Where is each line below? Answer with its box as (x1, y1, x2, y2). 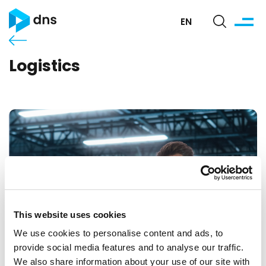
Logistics (9, 53, 80, 81)
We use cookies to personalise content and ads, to (14, 228, 223, 238)
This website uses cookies (14, 209, 126, 220)
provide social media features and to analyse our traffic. (14, 242, 244, 252)
